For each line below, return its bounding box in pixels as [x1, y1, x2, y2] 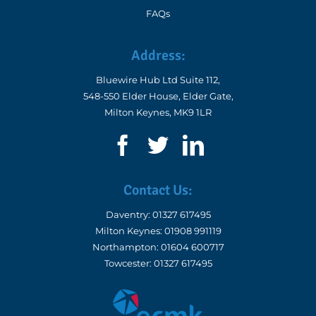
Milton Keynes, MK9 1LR [104, 104, 212, 116]
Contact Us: [123, 178, 193, 197]
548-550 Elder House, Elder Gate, [83, 87, 233, 99]
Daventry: [105, 206, 152, 218]
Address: [130, 44, 186, 62]
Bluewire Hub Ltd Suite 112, [96, 71, 220, 83]
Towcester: [104, 255, 154, 267]
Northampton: [92, 238, 161, 250]
